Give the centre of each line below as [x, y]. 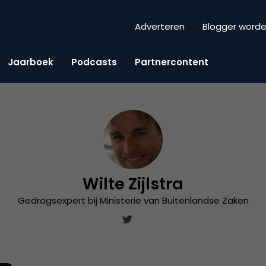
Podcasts [94, 62]
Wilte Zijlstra [133, 184]
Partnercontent [172, 62]
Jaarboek [31, 62]
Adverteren [160, 27]
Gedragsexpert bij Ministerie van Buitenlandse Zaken [133, 200]
